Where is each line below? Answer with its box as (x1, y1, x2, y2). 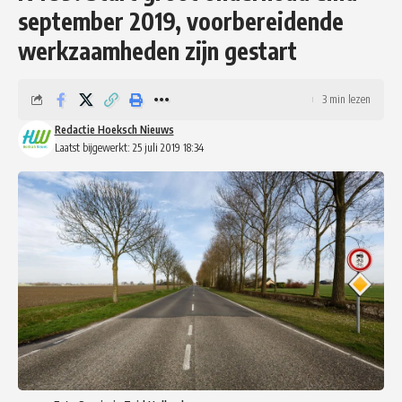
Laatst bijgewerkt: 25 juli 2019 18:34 (54, 140, 204, 154)
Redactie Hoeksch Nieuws (54, 122, 174, 136)
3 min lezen (322, 92, 371, 106)
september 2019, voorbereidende (18, 5, 344, 36)
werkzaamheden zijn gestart (18, 35, 297, 66)
